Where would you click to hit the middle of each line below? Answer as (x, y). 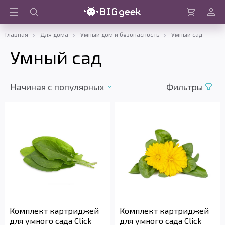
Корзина (197, 20)
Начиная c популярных (57, 87)
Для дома (54, 34)
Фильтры (185, 87)
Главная (17, 34)
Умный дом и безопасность (120, 34)
